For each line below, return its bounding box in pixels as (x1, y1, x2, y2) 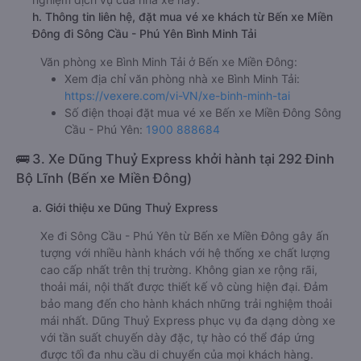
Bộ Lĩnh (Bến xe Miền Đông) (16, 170, 192, 187)
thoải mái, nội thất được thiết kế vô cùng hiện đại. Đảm (40, 280, 328, 294)
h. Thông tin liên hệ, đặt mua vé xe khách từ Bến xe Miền (32, 10, 333, 24)
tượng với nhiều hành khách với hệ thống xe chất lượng (40, 246, 330, 260)
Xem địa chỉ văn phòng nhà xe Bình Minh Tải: (64, 72, 300, 86)
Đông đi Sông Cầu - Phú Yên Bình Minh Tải (32, 27, 256, 41)
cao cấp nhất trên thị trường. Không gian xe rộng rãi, (40, 263, 317, 277)
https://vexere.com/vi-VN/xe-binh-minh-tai (64, 89, 290, 103)
